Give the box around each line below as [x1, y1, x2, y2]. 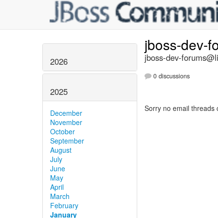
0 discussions [151, 72, 190, 81]
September [50, 135, 84, 145]
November [50, 117, 82, 127]
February [50, 200, 78, 210]
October [50, 126, 75, 136]
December [50, 108, 82, 118]
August [50, 145, 72, 155]
